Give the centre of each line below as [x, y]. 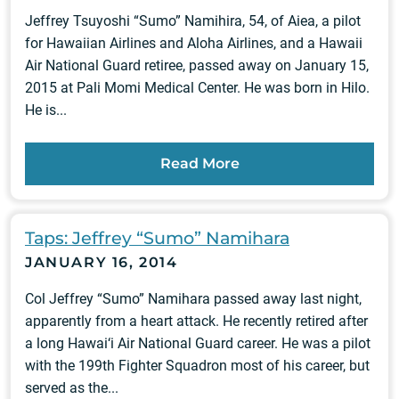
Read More [199, 163]
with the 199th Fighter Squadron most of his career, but [197, 366]
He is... [46, 110]
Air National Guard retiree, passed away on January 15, [197, 65]
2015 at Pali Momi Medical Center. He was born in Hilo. [197, 88]
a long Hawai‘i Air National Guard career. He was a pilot [198, 343]
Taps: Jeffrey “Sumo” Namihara [157, 238]
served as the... [72, 388]
